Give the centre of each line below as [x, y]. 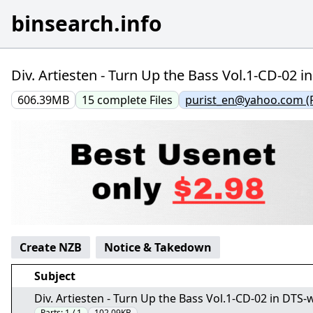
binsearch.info [87, 23]
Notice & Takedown [158, 247]
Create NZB [51, 247]
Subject [55, 276]
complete [123, 100]
